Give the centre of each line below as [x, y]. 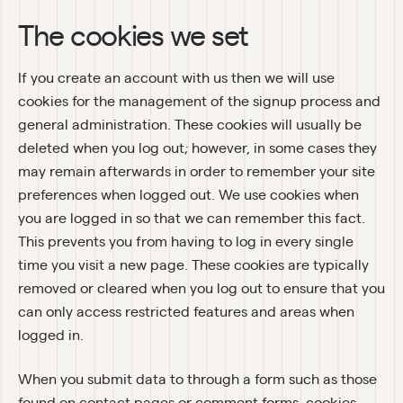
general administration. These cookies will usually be [190, 123]
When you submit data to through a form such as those [197, 379]
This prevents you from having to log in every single [186, 240]
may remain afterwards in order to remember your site [197, 170]
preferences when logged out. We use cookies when [188, 193]
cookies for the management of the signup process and [199, 100]
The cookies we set [133, 34]
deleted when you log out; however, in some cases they [197, 147]
